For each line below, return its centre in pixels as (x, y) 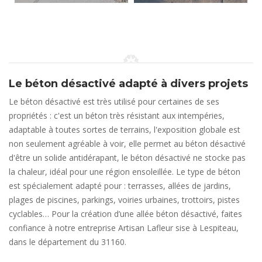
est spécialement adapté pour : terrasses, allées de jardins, (120, 186)
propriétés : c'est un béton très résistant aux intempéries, (117, 116)
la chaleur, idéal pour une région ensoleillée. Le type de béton (125, 172)
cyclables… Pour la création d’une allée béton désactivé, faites (125, 214)
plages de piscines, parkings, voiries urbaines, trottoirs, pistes (124, 200)
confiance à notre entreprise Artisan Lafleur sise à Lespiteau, (124, 228)
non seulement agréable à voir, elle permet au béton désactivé (127, 144)
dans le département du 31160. (68, 242)
